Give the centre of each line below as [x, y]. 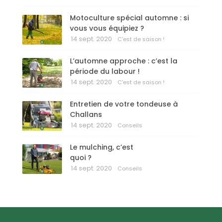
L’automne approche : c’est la [124, 61]
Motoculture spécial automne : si [129, 18]
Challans [86, 115]
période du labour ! [105, 72]
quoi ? [81, 158]
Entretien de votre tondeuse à [124, 104]
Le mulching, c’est [102, 147]
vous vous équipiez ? [107, 28]
